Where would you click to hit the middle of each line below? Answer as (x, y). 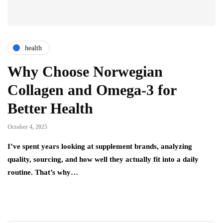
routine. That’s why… (43, 172)
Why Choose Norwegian (85, 72)
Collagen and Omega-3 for (92, 90)
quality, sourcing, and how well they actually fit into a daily (103, 160)
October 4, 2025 (27, 127)
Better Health (50, 109)
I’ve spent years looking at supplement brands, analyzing (100, 147)
